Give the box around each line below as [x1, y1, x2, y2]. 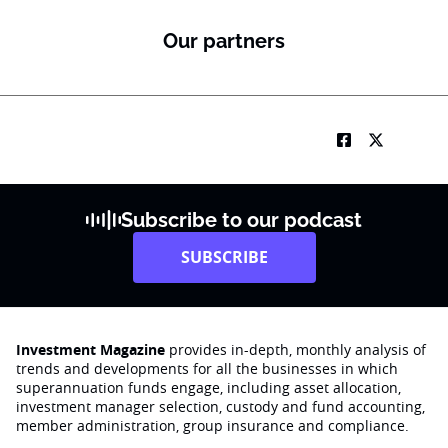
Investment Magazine [16, 340, 165, 359]
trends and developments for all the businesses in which [16, 359, 398, 378]
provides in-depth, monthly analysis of [165, 340, 426, 359]
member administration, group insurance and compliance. [16, 416, 409, 435]
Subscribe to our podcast [121, 208, 363, 232]
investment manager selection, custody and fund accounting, [16, 397, 425, 416]
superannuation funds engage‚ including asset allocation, [16, 378, 401, 397]
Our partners [163, 29, 285, 53]
